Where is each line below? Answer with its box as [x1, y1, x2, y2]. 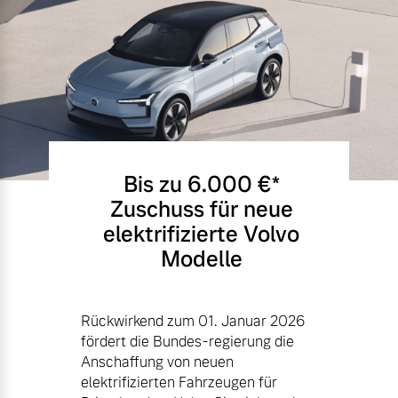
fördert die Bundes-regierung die [81, 332, 294, 352]
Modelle [160, 245, 243, 274]
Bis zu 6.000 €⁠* [123, 171, 280, 199]
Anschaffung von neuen [81, 353, 234, 372]
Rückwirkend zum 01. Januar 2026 [81, 312, 305, 331]
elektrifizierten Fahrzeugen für [81, 373, 277, 393]
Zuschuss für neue [109, 195, 293, 224]
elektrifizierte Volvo [103, 220, 299, 249]
